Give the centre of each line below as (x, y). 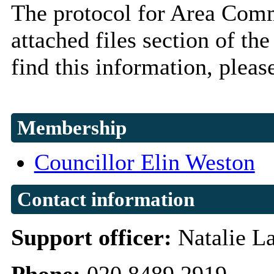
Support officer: (94, 238)
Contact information (106, 199)
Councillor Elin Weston (144, 162)
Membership (72, 128)
